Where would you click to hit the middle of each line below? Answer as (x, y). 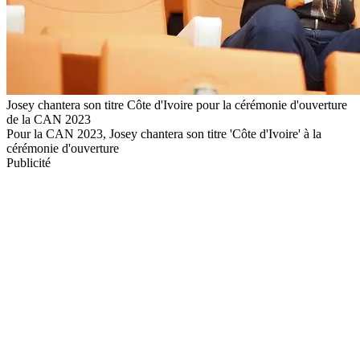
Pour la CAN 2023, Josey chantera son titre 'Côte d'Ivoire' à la (164, 133)
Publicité (29, 162)
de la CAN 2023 (49, 119)
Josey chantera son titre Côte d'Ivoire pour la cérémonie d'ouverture (177, 104)
